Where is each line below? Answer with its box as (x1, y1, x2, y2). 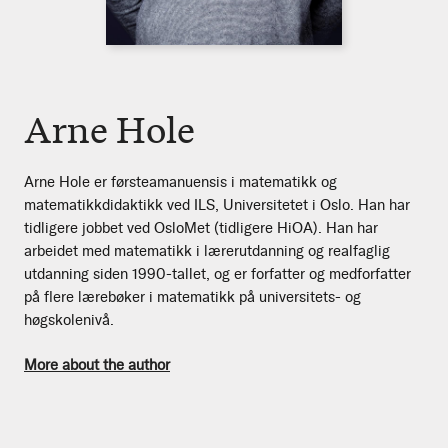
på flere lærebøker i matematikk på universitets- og (24, 288, 361, 307)
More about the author (24, 356, 170, 375)
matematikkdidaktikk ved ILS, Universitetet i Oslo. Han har (24, 196, 410, 215)
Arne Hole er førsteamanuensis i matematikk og (24, 173, 337, 192)
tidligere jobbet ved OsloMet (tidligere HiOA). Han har (24, 219, 378, 238)
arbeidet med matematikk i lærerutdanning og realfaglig (24, 242, 390, 261)
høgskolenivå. (24, 311, 114, 330)
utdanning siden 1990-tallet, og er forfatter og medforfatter (24, 265, 411, 284)
